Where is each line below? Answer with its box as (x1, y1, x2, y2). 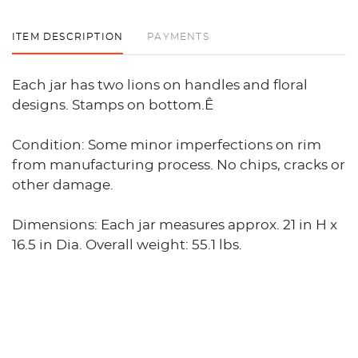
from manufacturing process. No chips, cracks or (12, 157, 345, 172)
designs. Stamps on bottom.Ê (12, 97, 213, 112)
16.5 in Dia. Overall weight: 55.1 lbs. (12, 237, 242, 252)
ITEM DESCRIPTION (12, 31, 124, 42)
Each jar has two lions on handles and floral (12, 78, 308, 92)
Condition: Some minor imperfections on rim (12, 137, 321, 152)
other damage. (12, 177, 113, 192)
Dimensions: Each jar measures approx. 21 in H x (12, 217, 337, 232)
